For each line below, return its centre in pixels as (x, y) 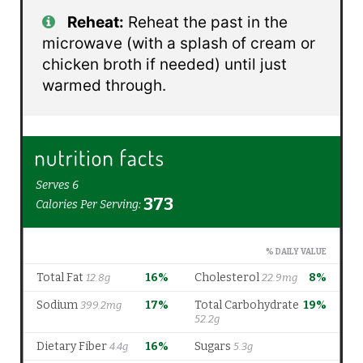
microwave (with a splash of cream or (178, 44)
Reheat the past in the (205, 23)
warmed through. (104, 86)
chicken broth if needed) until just (164, 65)
